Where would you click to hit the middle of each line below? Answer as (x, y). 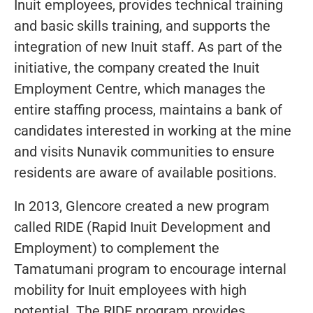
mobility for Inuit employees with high (130, 290)
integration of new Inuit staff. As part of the (148, 46)
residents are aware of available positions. (145, 172)
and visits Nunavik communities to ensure (144, 151)
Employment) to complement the (117, 248)
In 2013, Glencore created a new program (142, 206)
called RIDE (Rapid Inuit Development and (142, 227)
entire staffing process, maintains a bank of (148, 109)
